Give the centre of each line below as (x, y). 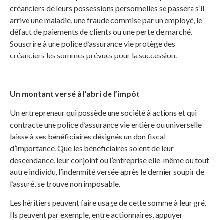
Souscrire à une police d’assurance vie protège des (93, 44)
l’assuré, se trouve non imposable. (65, 184)
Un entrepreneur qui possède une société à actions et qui (103, 113)
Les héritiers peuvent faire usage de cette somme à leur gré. (108, 203)
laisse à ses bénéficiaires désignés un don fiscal (88, 137)
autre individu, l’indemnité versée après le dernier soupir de (107, 172)
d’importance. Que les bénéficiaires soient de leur (92, 148)
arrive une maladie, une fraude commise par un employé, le (106, 20)
